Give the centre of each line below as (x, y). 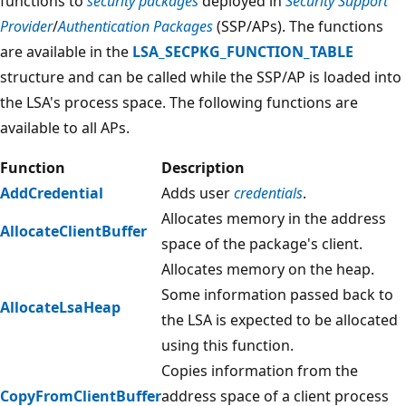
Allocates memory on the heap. (268, 269)
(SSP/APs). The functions (298, 26)
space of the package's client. (262, 243)
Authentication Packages (135, 26)
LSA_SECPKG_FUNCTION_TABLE (243, 51)
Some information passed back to (277, 294)
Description (203, 167)
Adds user (198, 193)
